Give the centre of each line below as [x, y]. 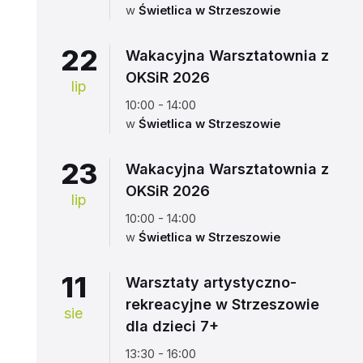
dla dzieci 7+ [172, 326]
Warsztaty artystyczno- [211, 282]
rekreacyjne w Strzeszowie [222, 304]
